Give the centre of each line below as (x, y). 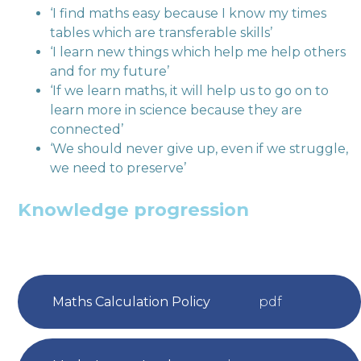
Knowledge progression (134, 209)
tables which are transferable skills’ (162, 33)
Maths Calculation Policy (131, 301)
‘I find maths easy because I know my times (189, 14)
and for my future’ (110, 72)
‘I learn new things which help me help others (198, 52)
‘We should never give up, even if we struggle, (199, 149)
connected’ (87, 130)
